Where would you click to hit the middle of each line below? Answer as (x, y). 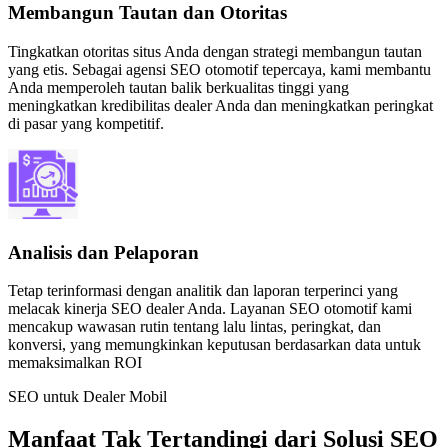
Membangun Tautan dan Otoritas (147, 13)
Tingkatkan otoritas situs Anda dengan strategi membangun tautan (215, 51)
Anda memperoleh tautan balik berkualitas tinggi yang (178, 87)
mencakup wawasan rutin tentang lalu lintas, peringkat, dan (194, 327)
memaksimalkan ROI (75, 363)
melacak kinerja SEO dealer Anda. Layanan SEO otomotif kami (210, 309)
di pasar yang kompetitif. (86, 123)
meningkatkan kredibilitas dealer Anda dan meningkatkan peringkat (220, 105)
